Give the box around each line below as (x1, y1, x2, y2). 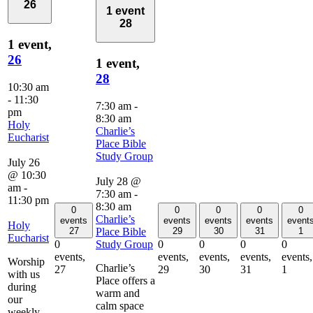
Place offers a (96, 274, 155, 286)
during (8, 280, 36, 293)
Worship (8, 255, 45, 268)
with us (8, 268, 40, 280)
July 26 (8, 156, 40, 168)
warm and (96, 286, 140, 299)
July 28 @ (96, 175, 141, 187)
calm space (96, 299, 144, 312)
